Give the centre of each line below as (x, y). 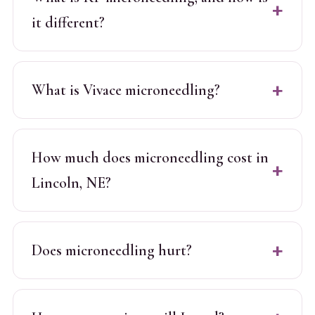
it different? (68, 22)
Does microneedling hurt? (111, 250)
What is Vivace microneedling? (126, 90)
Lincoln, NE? (71, 182)
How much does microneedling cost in (150, 157)
